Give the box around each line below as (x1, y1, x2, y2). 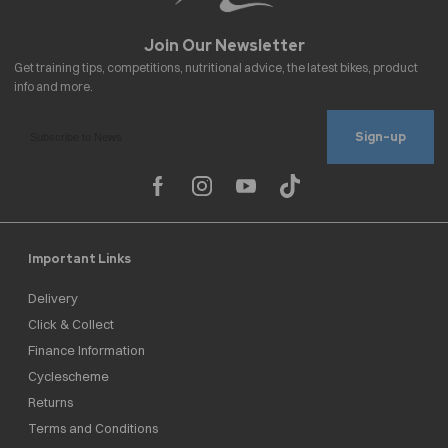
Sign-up (355, 128, 406, 146)
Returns (28, 394, 73, 411)
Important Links (28, 250, 131, 268)
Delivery (28, 290, 78, 307)
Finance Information (28, 342, 145, 359)
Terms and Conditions (28, 420, 158, 437)
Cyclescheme (28, 368, 109, 385)
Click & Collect (28, 316, 114, 333)
